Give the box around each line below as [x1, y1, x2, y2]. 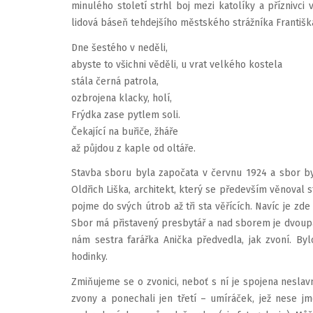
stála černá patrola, [71, 75, 159, 87]
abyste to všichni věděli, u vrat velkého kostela [71, 58, 282, 71]
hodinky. [71, 251, 108, 263]
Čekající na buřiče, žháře [71, 125, 178, 138]
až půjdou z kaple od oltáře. [71, 142, 196, 154]
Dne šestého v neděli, [71, 41, 168, 54]
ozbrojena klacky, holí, [71, 92, 172, 104]
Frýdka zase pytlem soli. [71, 108, 180, 121]
